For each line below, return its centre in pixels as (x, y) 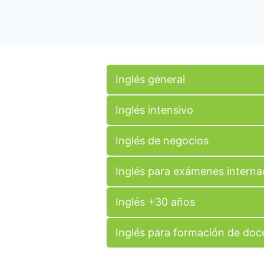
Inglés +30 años (155, 202)
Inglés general (150, 79)
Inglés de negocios (162, 140)
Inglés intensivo (154, 110)
